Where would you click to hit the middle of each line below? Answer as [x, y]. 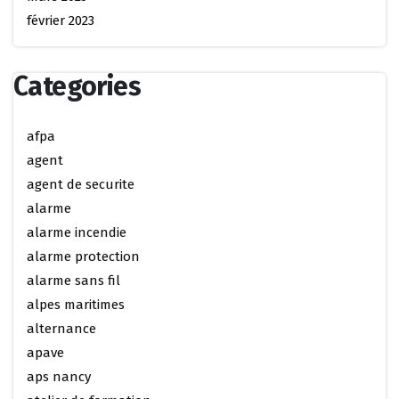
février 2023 [61, 20]
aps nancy [59, 377]
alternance [61, 329]
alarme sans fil [73, 281]
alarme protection [83, 256]
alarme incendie [77, 232]
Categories [77, 86]
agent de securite [81, 184]
